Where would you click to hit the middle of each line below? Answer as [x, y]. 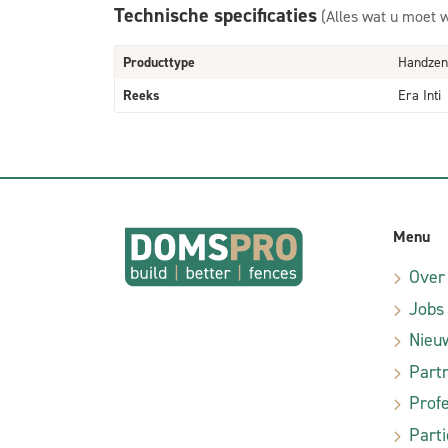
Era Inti [419, 95]
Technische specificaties [215, 15]
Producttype [159, 62]
